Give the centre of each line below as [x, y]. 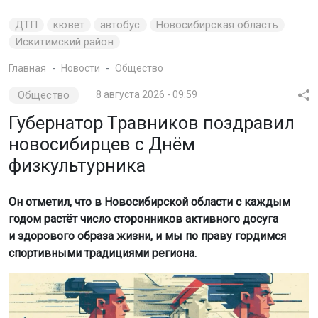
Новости [81, 68]
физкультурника [77, 165]
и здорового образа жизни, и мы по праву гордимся [147, 236]
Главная [27, 68]
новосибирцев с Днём [102, 144]
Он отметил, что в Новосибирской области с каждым [149, 202]
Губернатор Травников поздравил [152, 123]
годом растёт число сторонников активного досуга [143, 219]
